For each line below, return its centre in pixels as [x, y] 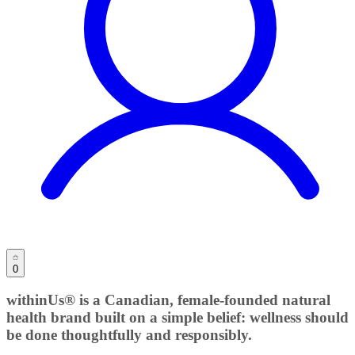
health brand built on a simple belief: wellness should [177, 318]
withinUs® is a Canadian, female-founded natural [168, 300]
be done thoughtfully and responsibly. [129, 335]
